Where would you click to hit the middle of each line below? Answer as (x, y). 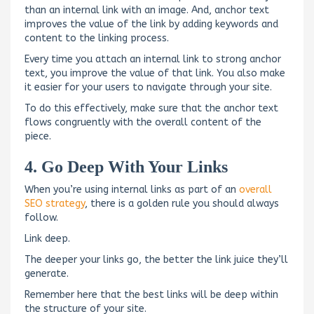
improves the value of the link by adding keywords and (151, 24)
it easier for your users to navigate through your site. (148, 87)
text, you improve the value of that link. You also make (155, 73)
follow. (41, 217)
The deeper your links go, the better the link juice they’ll (156, 259)
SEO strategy (55, 203)
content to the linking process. (97, 38)
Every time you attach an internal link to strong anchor (153, 59)
